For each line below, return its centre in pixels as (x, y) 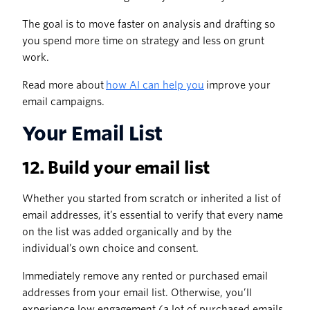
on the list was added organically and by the (127, 232)
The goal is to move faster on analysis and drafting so (149, 25)
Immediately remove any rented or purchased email (145, 276)
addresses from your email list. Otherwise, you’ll (137, 293)
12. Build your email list (116, 168)
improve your (237, 85)
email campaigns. (64, 102)
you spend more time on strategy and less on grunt (143, 41)
